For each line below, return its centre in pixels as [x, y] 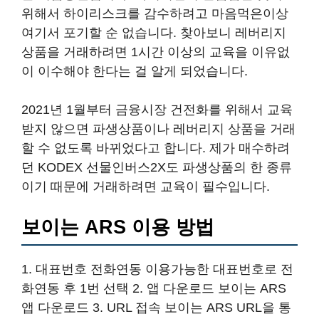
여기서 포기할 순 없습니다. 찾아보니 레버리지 [154, 33]
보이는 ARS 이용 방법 [118, 227]
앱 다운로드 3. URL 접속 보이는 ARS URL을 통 [156, 308]
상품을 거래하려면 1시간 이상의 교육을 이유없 [156, 52]
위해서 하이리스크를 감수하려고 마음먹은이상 [155, 14]
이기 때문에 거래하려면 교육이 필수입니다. [146, 187]
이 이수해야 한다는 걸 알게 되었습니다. [135, 71]
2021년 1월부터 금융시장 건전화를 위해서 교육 [157, 110]
